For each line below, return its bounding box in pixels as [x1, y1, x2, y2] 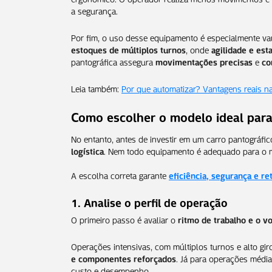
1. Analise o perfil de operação [71, 192, 228, 210]
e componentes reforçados [71, 251, 176, 265]
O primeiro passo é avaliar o [71, 212, 178, 226]
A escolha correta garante [71, 168, 169, 182]
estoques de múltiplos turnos [71, 42, 186, 56]
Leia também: [71, 81, 121, 95]
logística [71, 143, 104, 157]
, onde [186, 42, 211, 56]
